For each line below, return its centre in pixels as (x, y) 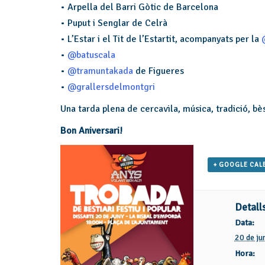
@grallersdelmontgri (111, 87)
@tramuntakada (100, 71)
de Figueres (159, 71)
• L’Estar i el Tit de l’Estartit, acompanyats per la (161, 39)
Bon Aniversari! (91, 131)
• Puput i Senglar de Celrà (114, 23)
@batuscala (91, 55)
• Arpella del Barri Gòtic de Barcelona (139, 7)
